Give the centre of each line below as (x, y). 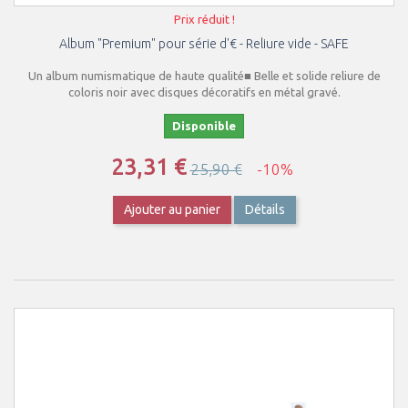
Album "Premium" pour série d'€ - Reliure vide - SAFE (204, 44)
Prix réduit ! (204, 19)
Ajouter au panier (172, 209)
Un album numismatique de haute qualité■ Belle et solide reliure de (204, 76)
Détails (265, 209)
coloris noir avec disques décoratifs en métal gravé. (204, 92)
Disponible (204, 126)
